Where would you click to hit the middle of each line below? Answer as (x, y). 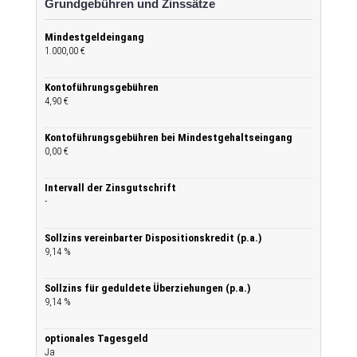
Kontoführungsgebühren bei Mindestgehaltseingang (169, 137)
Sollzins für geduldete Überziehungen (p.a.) (148, 288)
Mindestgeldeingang (94, 37)
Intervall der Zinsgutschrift (110, 188)
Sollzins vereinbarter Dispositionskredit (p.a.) (153, 238)
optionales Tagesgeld (96, 338)
